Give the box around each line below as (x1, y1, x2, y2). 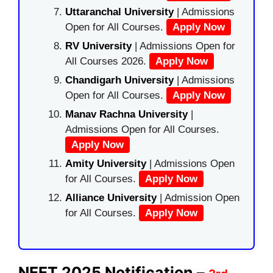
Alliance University (65, 192, 160, 204)
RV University (65, 40, 132, 52)
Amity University (65, 158, 146, 169)
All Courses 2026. (65, 55, 149, 67)
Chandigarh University (65, 74, 174, 86)
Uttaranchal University (65, 6, 174, 18)
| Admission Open (160, 192, 239, 204)
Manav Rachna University (65, 108, 188, 120)
